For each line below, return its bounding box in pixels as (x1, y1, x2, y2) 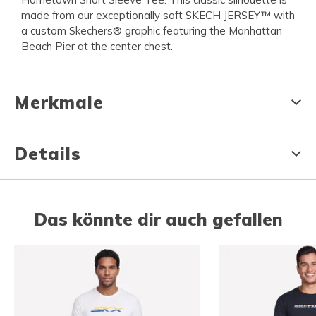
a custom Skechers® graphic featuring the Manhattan (21, 24, 282, 38)
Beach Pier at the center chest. (21, 39, 173, 54)
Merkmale (14, 92, 104, 114)
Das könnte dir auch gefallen (33, 209, 283, 231)
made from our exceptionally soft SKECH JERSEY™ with (21, 8, 295, 23)
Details (14, 143, 81, 165)
